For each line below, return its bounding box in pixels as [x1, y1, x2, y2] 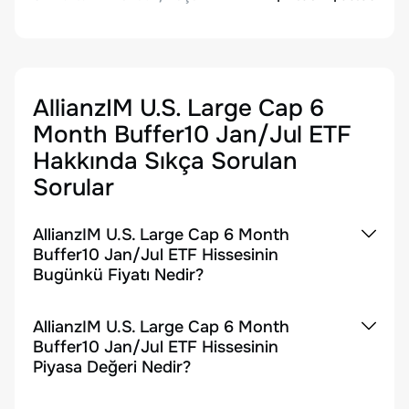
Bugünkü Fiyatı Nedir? [33, 265, 204, 285]
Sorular [33, 173, 114, 203]
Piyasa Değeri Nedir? [33, 357, 191, 377]
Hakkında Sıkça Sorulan [33, 146, 298, 176]
